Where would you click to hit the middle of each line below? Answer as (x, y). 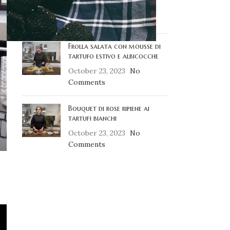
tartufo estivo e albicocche (113, 56)
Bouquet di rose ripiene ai (109, 108)
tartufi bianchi (92, 118)
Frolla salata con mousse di (114, 46)
